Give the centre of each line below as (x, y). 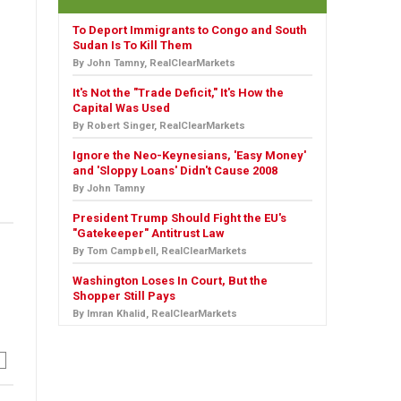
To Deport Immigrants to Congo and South (190, 30)
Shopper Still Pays (124, 296)
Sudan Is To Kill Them (132, 45)
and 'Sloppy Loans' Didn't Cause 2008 (175, 171)
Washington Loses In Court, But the (170, 281)
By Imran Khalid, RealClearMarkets (155, 314)
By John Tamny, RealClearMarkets (154, 63)
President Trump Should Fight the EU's (179, 218)
